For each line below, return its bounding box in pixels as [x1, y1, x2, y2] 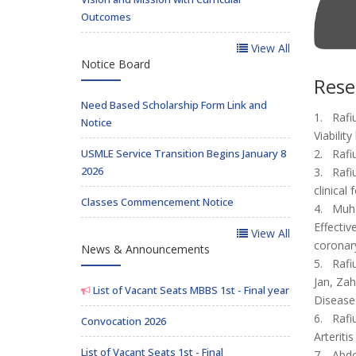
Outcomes [81, 9, 131, 24]
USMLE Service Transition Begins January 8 [81, 145, 286, 161]
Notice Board [81, 56, 150, 72]
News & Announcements [81, 241, 210, 257]
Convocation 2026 [81, 313, 166, 328]
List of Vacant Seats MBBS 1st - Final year [91, 282, 289, 297]
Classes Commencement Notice [81, 194, 234, 209]
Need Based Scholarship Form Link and [81, 97, 267, 112]
